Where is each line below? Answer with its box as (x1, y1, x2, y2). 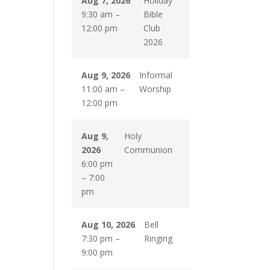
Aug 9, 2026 (81, 69, 131, 81)
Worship (139, 83, 171, 95)
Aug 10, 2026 (81, 219, 136, 230)
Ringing (143, 233, 172, 244)
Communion (124, 144, 172, 155)
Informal (139, 69, 172, 81)
